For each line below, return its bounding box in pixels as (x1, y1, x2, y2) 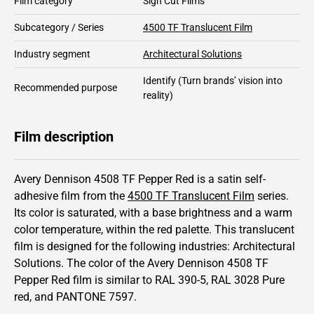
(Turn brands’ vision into (176, 74, 282, 86)
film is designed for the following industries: (14, 239, 233, 253)
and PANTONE (32, 289, 109, 303)
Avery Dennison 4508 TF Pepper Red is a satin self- (14, 172, 266, 186)
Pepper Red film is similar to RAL (14, 273, 178, 287)
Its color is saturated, (14, 205, 119, 219)
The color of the (67, 256, 147, 270)
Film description (14, 128, 114, 145)
